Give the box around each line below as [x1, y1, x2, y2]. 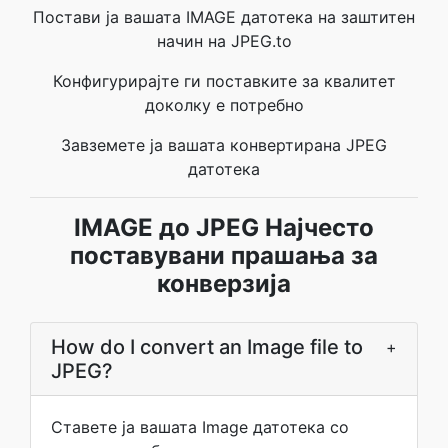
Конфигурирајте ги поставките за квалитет [52, 71, 396, 91]
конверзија [157, 269, 291, 298]
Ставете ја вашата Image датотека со [51, 417, 349, 437]
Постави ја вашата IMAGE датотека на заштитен [33, 7, 415, 27]
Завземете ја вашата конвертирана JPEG [61, 135, 387, 155]
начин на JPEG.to [156, 31, 292, 51]
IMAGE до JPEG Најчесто [74, 213, 374, 242]
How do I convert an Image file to [51, 335, 363, 359]
